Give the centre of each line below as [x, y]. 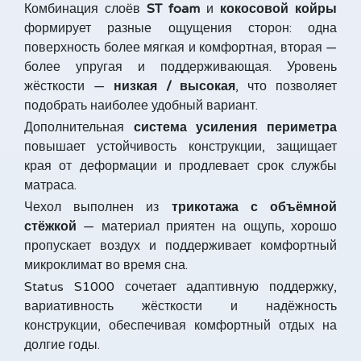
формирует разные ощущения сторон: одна [180, 28]
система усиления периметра [235, 127]
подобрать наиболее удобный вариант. [141, 106]
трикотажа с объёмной [254, 207]
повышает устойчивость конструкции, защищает [180, 147]
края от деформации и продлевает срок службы [180, 166]
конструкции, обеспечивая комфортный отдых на [180, 326]
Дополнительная [79, 127]
